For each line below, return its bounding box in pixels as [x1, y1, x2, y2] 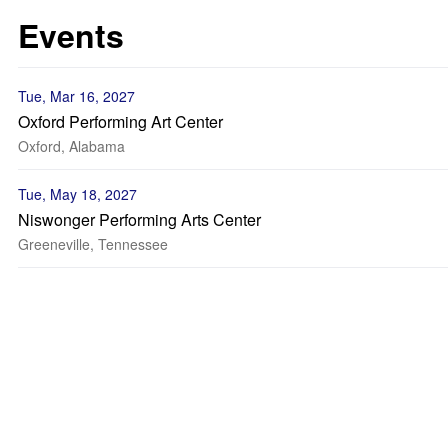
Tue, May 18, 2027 [18, 184, 137, 204]
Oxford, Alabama [18, 136, 125, 156]
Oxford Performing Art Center [18, 110, 223, 133]
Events [18, 12, 124, 58]
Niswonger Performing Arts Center [18, 208, 261, 231]
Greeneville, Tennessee [18, 234, 168, 254]
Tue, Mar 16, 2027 [18, 86, 135, 106]
